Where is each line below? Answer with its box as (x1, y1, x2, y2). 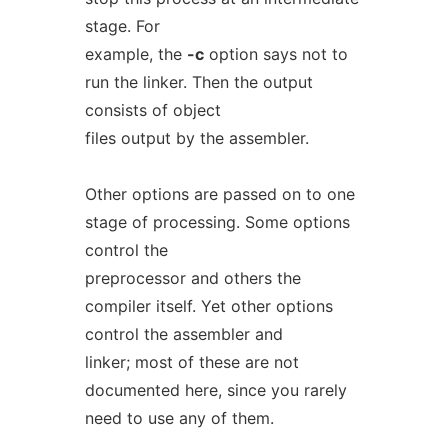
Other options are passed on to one (84, 184, 355, 204)
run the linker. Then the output (84, 72, 313, 92)
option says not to (203, 44, 348, 64)
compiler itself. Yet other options (84, 296, 333, 316)
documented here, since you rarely (84, 380, 347, 400)
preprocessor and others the (84, 268, 301, 288)
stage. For (84, 16, 160, 36)
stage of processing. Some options (84, 212, 350, 232)
